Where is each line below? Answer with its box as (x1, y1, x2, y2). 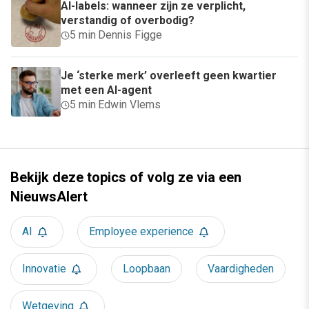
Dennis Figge (98, 28, 162, 42)
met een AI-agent (61, 83, 152, 97)
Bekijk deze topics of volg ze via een (10, 169, 241, 186)
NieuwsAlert (10, 188, 88, 206)
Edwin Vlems (98, 98, 161, 112)
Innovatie (22, 262, 66, 276)
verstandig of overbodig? (61, 14, 195, 28)
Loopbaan (123, 262, 170, 276)
